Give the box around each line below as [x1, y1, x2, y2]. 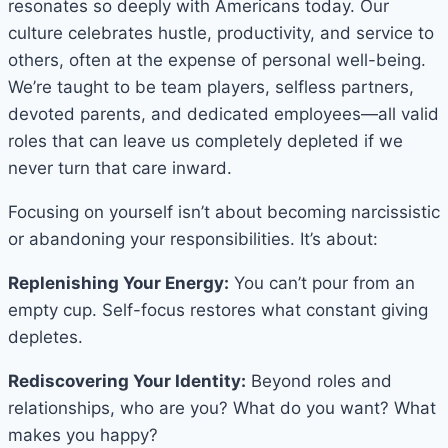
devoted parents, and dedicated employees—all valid [8, 103, 439, 124]
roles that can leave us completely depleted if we [8, 130, 403, 151]
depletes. [8, 326, 83, 347]
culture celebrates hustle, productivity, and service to [8, 22, 434, 43]
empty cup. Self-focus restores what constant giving [8, 299, 428, 320]
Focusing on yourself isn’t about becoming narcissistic [8, 201, 440, 222]
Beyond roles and [246, 370, 392, 391]
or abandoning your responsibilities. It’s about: [8, 228, 378, 249]
